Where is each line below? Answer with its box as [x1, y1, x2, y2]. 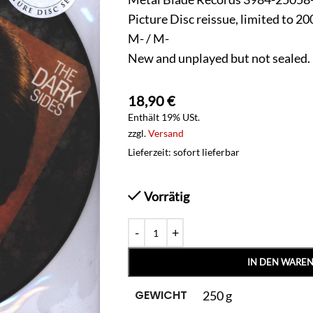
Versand [148, 127, 184, 139]
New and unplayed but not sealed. [128, 50, 310, 66]
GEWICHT [135, 287, 187, 303]
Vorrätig [144, 189, 190, 204]
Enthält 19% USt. [128, 111, 200, 123]
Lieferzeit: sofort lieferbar [128, 146, 240, 158]
